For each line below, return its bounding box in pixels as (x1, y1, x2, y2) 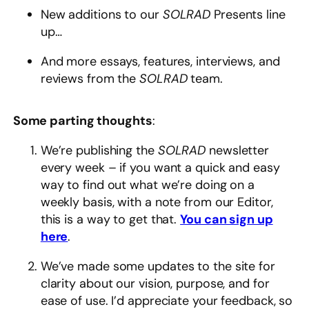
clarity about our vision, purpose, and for (40, 275, 270, 292)
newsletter (209, 142, 270, 159)
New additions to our (40, 6, 163, 23)
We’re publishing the (40, 142, 158, 159)
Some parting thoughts (12, 112, 152, 130)
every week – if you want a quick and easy (40, 159, 280, 177)
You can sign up (180, 211, 273, 228)
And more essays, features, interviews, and (40, 53, 280, 70)
